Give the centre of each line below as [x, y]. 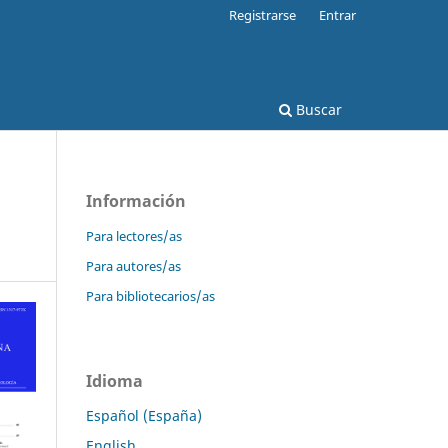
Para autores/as [133, 265]
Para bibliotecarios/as [150, 295]
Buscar [317, 109]
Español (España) [144, 415]
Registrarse [263, 14]
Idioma [114, 380]
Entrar [337, 14]
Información [136, 200]
